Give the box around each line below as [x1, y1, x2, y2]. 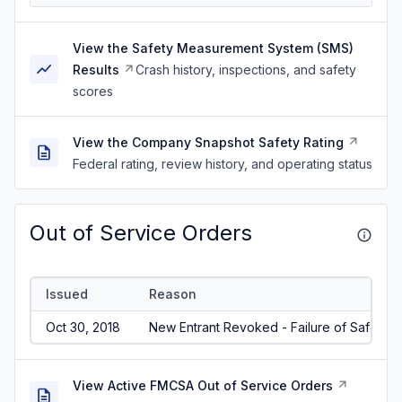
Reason [148, 285, 197, 301]
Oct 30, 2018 [45, 319, 120, 335]
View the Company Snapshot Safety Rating [73, 135, 344, 150]
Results [73, 62, 119, 77]
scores [73, 83, 113, 99]
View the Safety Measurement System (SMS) [73, 40, 354, 56]
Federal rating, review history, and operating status [73, 156, 372, 171]
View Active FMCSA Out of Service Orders [73, 378, 333, 393]
